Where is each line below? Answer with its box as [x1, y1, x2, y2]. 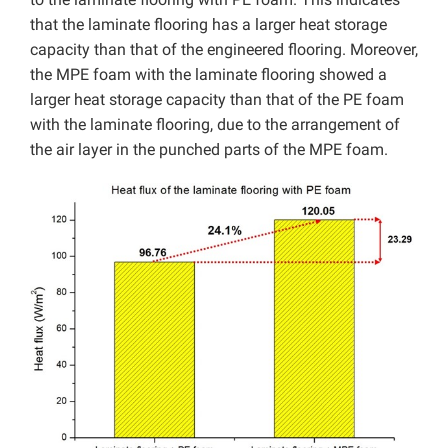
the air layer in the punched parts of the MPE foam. [30, 139, 388, 159]
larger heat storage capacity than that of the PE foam [30, 89, 404, 109]
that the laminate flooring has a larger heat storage [30, 14, 387, 34]
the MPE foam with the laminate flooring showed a [30, 64, 387, 84]
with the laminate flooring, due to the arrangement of [30, 114, 400, 134]
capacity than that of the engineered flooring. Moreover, [30, 39, 418, 59]
